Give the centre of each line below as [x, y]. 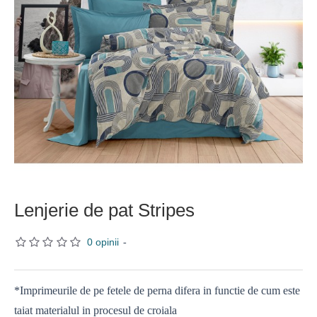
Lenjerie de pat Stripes [104, 210]
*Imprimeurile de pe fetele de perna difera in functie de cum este [157, 290]
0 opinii [103, 242]
